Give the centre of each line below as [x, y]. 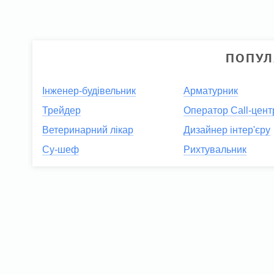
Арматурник [211, 91]
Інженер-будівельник [89, 91]
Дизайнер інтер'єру [227, 130]
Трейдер [62, 111]
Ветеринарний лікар [88, 130]
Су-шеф [61, 150]
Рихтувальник [215, 150]
